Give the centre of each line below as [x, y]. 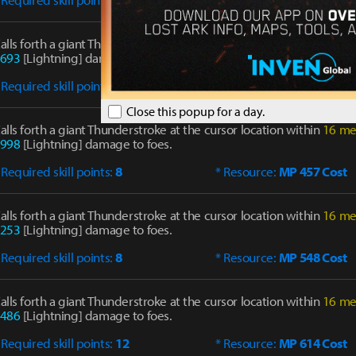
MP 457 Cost [313, 171]
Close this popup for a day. [195, 111]
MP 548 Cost [313, 257]
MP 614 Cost [313, 343]
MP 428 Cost [313, 85]
